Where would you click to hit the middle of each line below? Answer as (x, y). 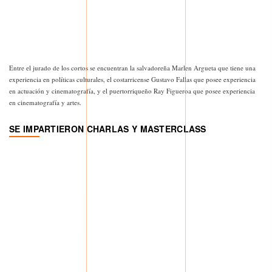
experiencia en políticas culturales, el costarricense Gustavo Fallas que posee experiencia (132, 80)
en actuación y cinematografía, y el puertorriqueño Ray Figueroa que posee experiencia (132, 91)
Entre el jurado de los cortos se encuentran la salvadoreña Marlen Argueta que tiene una (132, 68)
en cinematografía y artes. (45, 103)
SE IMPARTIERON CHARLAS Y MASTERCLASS (108, 129)
